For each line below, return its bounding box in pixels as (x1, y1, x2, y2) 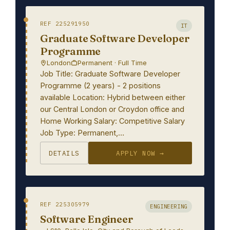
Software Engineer (40, 213, 133, 225)
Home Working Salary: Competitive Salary (40, 117, 185, 125)
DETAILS (49, 149, 80, 157)
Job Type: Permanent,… (40, 128, 124, 137)
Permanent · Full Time (78, 59, 147, 67)
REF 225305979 (40, 201, 90, 208)
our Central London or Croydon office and (40, 105, 184, 113)
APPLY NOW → (116, 149, 164, 157)
